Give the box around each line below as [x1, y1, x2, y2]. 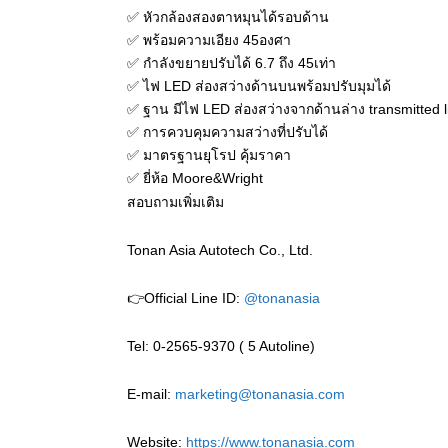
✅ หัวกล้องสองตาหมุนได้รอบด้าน [127, 8, 329, 25]
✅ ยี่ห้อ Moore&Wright [127, 169, 263, 186]
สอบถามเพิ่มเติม [127, 193, 224, 210]
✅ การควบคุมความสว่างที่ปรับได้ [127, 123, 328, 140]
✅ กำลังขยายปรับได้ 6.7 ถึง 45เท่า [127, 54, 336, 71]
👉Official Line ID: [127, 289, 244, 306]
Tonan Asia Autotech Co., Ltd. [127, 241, 313, 258]
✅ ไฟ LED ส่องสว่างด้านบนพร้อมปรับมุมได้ [127, 77, 391, 94]
